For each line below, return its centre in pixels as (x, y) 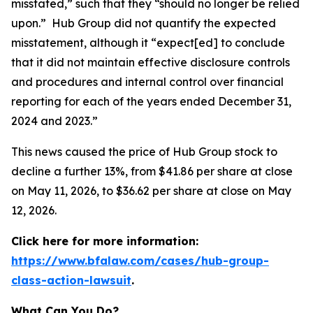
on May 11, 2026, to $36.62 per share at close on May (151, 191)
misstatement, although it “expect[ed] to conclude (148, 43)
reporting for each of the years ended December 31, (151, 101)
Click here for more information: (105, 241)
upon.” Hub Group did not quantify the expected (144, 23)
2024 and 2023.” (54, 121)
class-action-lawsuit (71, 280)
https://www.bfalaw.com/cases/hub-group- (140, 261)
